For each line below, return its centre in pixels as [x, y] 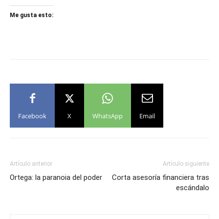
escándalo [193, 188]
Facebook [32, 116]
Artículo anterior [31, 164]
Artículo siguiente [186, 164]
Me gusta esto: [32, 15]
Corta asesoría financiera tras [161, 177]
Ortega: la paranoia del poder [56, 177]
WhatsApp [108, 116]
